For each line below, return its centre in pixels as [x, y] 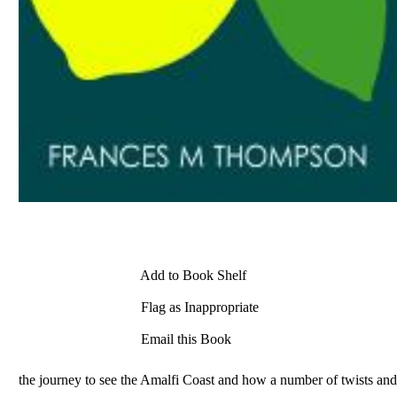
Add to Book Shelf [192, 276]
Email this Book [184, 339]
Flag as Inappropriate [198, 307]
